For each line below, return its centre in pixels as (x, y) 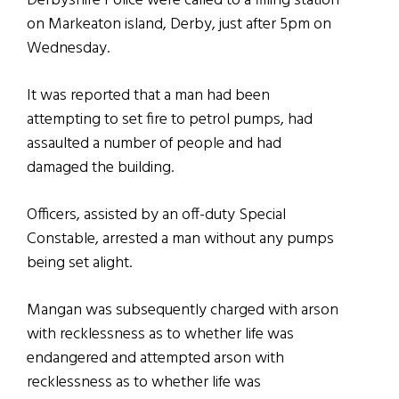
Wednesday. (68, 49)
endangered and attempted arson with (155, 359)
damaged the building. (100, 168)
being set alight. (79, 264)
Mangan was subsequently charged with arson (183, 311)
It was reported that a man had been (148, 96)
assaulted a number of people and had (154, 144)
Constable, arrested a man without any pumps (180, 240)
